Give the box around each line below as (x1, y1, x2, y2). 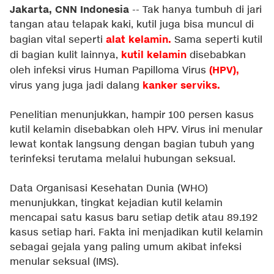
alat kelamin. (106, 33, 171, 46)
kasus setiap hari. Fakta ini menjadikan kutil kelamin (10, 226, 263, 239)
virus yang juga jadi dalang (10, 80, 143, 92)
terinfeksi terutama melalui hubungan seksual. (10, 153, 235, 166)
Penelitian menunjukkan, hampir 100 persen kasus (10, 109, 254, 122)
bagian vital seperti (10, 34, 106, 46)
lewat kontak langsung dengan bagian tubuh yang (10, 138, 254, 151)
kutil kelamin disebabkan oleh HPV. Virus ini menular (10, 124, 262, 136)
